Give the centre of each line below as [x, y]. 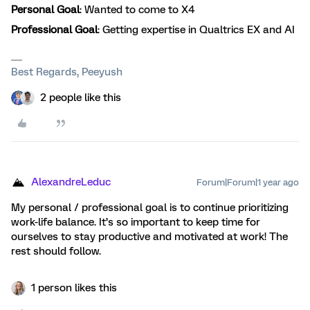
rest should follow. [57, 252]
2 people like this [81, 98]
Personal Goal [45, 10]
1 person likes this [74, 288]
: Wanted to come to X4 [137, 10]
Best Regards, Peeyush [67, 72]
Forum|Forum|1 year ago [248, 183]
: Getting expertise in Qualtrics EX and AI [196, 30]
